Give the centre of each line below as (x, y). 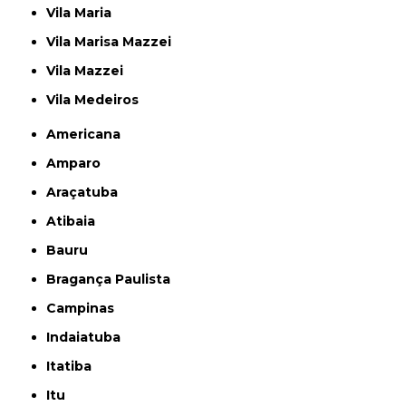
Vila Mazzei (90, 71)
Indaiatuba (86, 338)
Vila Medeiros (97, 100)
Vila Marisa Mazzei (114, 42)
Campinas (86, 309)
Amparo (79, 164)
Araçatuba (87, 193)
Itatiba (71, 367)
